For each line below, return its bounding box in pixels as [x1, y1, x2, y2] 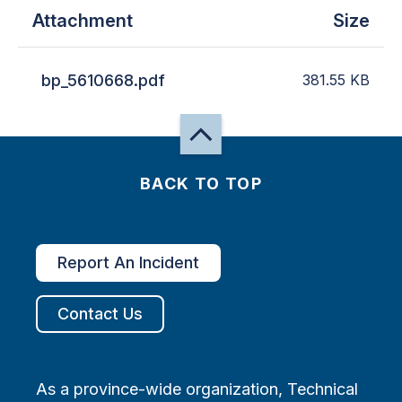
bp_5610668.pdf [41, 70, 165, 90]
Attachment [32, 9, 133, 31]
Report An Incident [57, 253, 199, 272]
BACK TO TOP [139, 174, 263, 193]
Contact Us [57, 304, 143, 323]
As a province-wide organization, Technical [36, 380, 358, 398]
